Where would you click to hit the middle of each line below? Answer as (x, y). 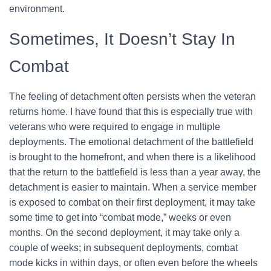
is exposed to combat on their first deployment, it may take (132, 202)
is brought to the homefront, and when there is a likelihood (132, 157)
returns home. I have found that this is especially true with (131, 112)
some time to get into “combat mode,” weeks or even (120, 217)
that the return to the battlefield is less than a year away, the (135, 172)
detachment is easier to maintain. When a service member (133, 187)
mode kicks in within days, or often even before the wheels (133, 263)
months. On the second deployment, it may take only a (124, 233)
